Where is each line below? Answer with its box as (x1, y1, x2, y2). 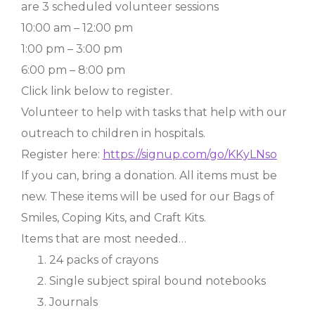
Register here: (21, 148, 103, 161)
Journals (49, 295, 98, 309)
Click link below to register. (21, 84, 172, 98)
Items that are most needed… (21, 232, 186, 245)
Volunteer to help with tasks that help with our (21, 105, 287, 119)
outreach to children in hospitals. (21, 127, 205, 140)
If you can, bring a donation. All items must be (21, 169, 277, 182)
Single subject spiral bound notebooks (49, 274, 266, 288)
